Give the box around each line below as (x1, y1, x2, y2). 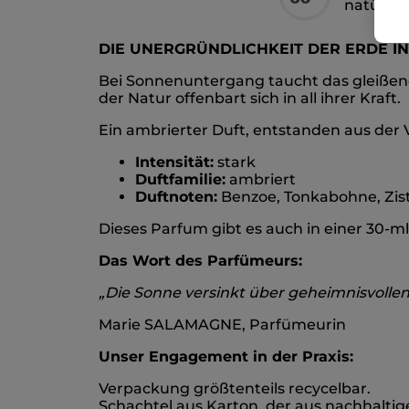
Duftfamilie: (135, 171, 225, 189)
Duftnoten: (135, 188, 217, 206)
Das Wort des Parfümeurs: (99, 252, 302, 270)
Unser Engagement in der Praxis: (99, 348, 353, 366)
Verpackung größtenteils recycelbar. (99, 380, 371, 398)
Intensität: (135, 153, 214, 172)
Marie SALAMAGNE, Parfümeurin (99, 316, 346, 334)
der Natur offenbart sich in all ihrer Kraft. (99, 89, 401, 108)
